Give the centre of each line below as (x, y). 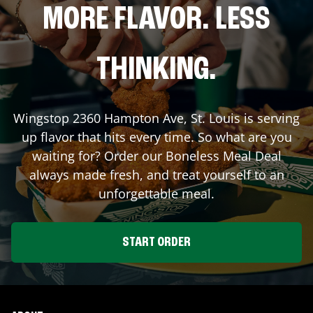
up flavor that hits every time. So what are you (156, 137)
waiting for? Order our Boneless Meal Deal (156, 155)
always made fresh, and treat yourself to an (156, 174)
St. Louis (216, 118)
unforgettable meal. (156, 193)
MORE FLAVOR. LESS (156, 20)
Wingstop (43, 118)
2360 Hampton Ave (128, 118)
